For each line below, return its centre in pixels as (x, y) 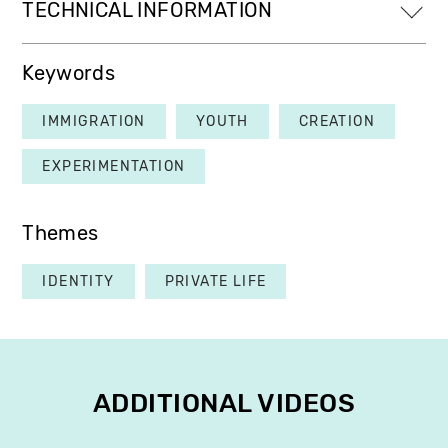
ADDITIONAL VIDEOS (224, 404)
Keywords (68, 74)
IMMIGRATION (94, 122)
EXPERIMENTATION (114, 167)
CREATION (337, 122)
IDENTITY (78, 282)
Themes (60, 234)
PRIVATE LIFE (215, 282)
